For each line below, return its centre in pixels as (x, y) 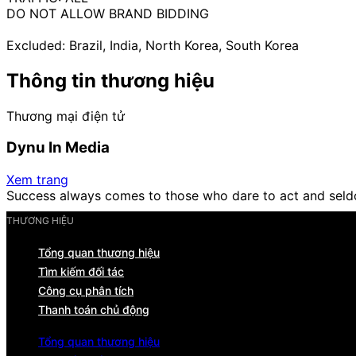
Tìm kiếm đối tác (81, 271)
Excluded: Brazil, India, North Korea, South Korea (153, 45)
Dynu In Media (58, 148)
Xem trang (37, 179)
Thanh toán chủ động (94, 309)
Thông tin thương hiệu (110, 80)
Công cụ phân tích (86, 290)
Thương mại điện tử (66, 116)
